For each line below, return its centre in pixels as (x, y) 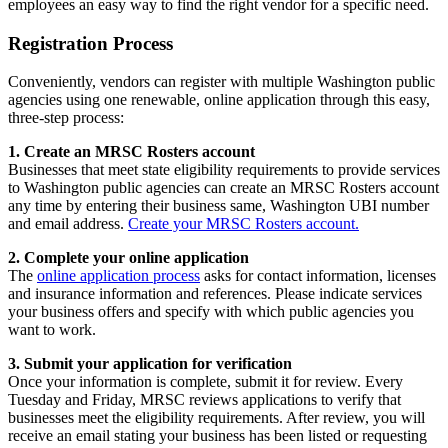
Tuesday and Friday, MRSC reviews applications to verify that (204, 400)
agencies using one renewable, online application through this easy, (219, 100)
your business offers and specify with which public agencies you (211, 312)
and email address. (68, 224)
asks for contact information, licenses (318, 276)
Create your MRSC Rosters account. (243, 224)
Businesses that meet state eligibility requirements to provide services (224, 170)
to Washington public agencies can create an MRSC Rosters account (223, 188)
